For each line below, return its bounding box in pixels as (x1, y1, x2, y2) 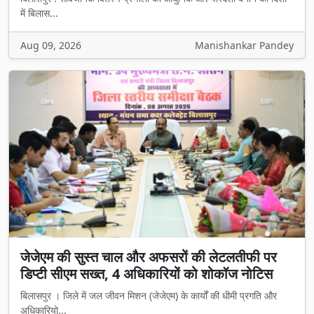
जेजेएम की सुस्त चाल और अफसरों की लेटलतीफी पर (20, 247, 277, 266)
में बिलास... (20, 6, 58, 20)
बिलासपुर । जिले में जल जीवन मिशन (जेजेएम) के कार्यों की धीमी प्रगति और (20, 288, 277, 302)
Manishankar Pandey (195, 39, 294, 53)
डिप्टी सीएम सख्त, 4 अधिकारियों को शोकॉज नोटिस (20, 264, 273, 283)
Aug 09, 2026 (20, 39, 81, 53)
